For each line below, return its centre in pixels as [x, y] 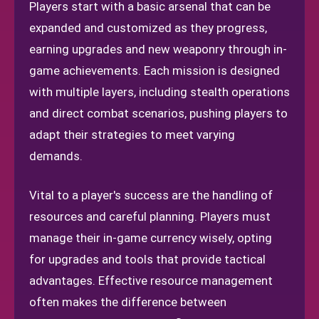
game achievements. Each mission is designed [155, 70]
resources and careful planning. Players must [150, 216]
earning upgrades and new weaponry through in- [158, 49]
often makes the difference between [128, 302]
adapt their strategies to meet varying [132, 135]
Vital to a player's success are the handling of [151, 195]
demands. [56, 156]
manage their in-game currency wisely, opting [151, 238]
